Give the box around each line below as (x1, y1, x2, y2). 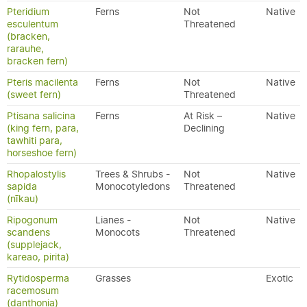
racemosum (7, 284, 59, 297)
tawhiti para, (7, 134, 62, 147)
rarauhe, (7, 42, 44, 55)
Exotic (266, 272, 293, 284)
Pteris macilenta (7, 76, 78, 88)
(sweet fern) (7, 88, 61, 101)
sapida (7, 180, 37, 193)
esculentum (7, 18, 58, 30)
